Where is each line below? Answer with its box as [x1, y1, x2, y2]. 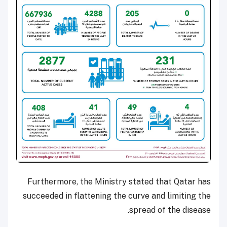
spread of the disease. [129, 205, 211, 215]
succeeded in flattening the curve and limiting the [23, 191, 211, 201]
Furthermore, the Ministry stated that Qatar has [27, 176, 211, 186]
